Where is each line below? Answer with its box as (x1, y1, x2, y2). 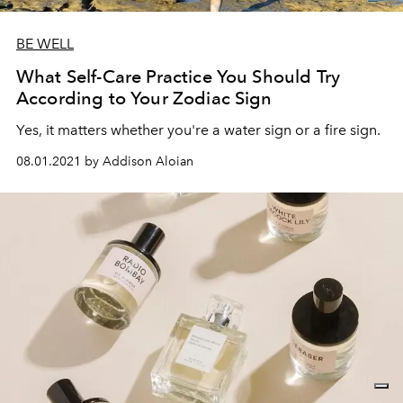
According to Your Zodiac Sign (16, 87, 273, 110)
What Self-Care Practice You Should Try (16, 66, 341, 88)
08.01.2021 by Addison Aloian (16, 154, 193, 170)
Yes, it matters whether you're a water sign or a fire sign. (16, 121, 381, 139)
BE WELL (16, 35, 74, 53)
